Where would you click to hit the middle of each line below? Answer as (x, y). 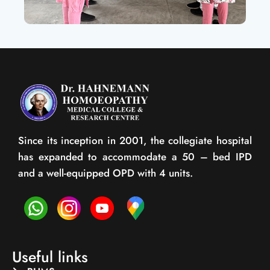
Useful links (50, 257)
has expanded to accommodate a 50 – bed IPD (135, 157)
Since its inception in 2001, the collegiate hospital (135, 141)
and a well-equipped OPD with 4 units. (105, 173)
